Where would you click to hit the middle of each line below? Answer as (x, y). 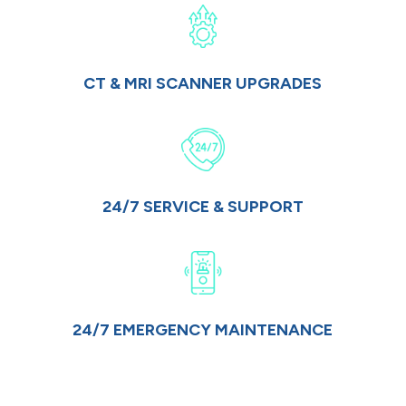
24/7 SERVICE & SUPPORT (203, 207)
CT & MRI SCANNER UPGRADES (203, 84)
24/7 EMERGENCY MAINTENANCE (203, 330)
